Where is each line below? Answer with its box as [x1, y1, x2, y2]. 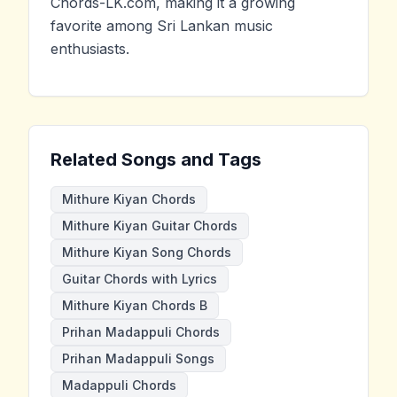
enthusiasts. [51, 39, 129, 58]
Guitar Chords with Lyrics [62, 270, 217, 286]
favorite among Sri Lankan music [51, 16, 273, 35]
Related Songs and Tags [51, 148, 261, 170]
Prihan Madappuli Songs [62, 350, 214, 366]
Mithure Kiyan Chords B [62, 297, 207, 313]
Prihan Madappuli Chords [62, 323, 220, 339]
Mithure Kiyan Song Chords [62, 244, 231, 260]
